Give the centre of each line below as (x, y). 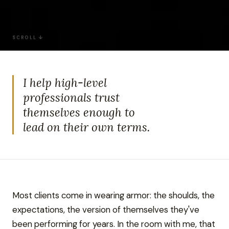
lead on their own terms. (86, 127)
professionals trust (71, 97)
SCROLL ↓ (28, 36)
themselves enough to (79, 112)
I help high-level (65, 83)
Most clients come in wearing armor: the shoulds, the (113, 195)
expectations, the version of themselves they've (106, 210)
